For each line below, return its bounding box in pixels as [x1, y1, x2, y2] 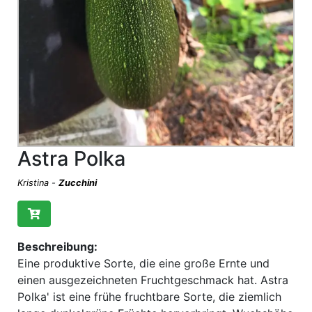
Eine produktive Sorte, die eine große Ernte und [17, 256, 270, 271]
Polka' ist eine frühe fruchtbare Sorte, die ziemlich [17, 290, 281, 304]
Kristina [17, 178, 49, 189]
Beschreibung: [17, 240, 97, 254]
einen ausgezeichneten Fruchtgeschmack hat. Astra [17, 273, 288, 288]
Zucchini [58, 178, 97, 189]
